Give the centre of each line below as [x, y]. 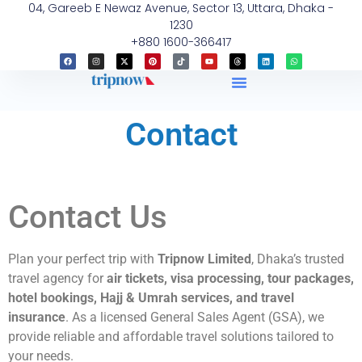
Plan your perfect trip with [83, 259]
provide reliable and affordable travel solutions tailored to [171, 337]
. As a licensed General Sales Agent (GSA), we [195, 318]
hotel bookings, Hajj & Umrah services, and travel [151, 298]
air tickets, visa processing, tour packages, [230, 279]
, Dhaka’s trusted [298, 259]
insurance [37, 318]
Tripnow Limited [204, 259]
